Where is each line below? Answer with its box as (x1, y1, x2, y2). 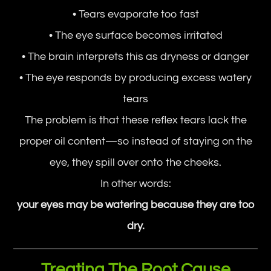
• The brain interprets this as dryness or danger (22, 51, 249, 62)
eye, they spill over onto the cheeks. (50, 157, 221, 168)
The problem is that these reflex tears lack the (24, 114, 247, 126)
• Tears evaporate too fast (72, 8, 199, 20)
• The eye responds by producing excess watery (19, 72, 252, 83)
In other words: (100, 178, 171, 189)
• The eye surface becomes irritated (48, 30, 223, 41)
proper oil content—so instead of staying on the (19, 135, 252, 147)
